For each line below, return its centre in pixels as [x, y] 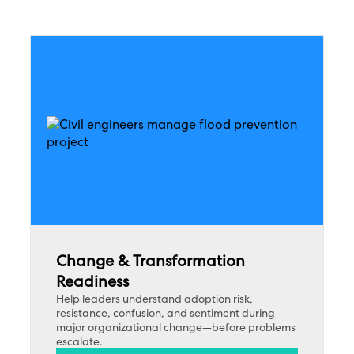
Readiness [93, 281]
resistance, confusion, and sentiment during [166, 313]
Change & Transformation [151, 261]
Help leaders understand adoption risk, [155, 299]
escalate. [80, 341]
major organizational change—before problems [176, 327]
